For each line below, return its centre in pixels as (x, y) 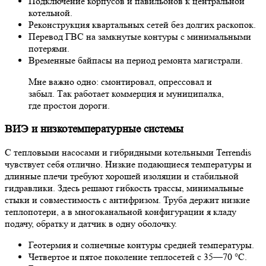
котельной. (50, 12)
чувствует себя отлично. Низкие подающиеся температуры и (128, 164)
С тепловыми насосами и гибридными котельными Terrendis (128, 153)
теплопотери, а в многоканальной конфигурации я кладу (121, 212)
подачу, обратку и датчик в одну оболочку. (91, 224)
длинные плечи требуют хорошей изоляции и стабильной (122, 176)
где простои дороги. (69, 105)
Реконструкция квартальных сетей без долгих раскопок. (142, 24)
